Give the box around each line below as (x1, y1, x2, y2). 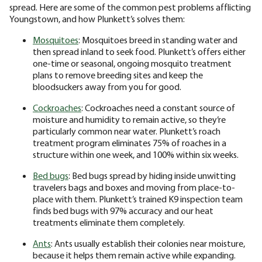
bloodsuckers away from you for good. (33, 80, 181, 92)
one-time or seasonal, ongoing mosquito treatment (33, 57, 232, 69)
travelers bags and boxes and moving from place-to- (33, 181, 235, 193)
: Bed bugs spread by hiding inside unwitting (68, 169, 236, 181)
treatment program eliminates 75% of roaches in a (33, 136, 226, 149)
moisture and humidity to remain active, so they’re (33, 113, 226, 125)
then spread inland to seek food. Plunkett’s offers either (33, 45, 246, 57)
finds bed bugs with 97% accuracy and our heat (33, 204, 213, 216)
